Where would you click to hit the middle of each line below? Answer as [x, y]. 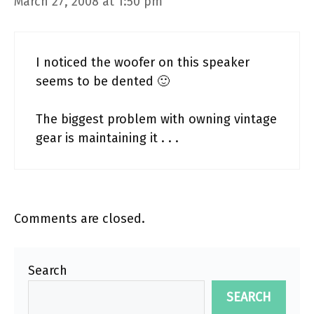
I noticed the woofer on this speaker [143, 62]
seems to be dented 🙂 [103, 81]
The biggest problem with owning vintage [156, 119]
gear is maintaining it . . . [107, 138]
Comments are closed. [80, 219]
